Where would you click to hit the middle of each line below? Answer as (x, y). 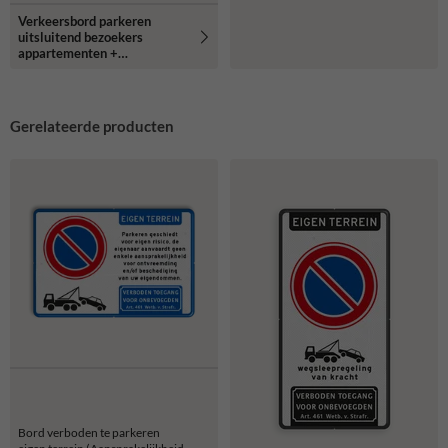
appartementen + (68, 52)
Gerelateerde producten (92, 125)
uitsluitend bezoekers (80, 36)
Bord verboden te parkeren (89, 432)
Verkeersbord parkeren (84, 20)
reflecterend (53, 84)
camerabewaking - (71, 68)
